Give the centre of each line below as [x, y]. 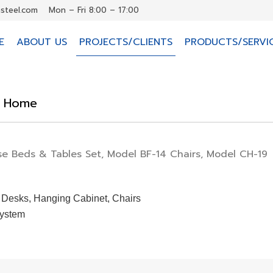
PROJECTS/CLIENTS [126, 42]
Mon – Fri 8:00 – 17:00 [94, 10]
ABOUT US [41, 42]
